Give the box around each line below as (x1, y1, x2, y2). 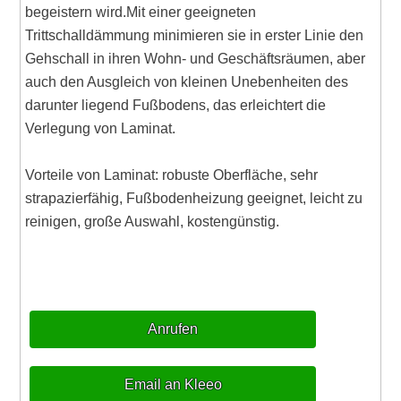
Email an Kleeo (124, 377, 222, 393)
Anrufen (148, 321, 199, 337)
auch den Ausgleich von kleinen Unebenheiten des (25, 74, 349, 90)
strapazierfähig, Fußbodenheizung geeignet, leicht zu (25, 191, 363, 207)
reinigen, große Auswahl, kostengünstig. (25, 214, 280, 230)
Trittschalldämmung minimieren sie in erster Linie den (25, 28, 364, 44)
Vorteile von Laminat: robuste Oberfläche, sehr (25, 167, 319, 183)
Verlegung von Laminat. (25, 121, 176, 137)
